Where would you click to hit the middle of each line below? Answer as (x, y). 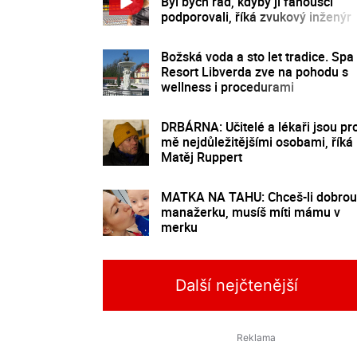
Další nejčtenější (237, 285)
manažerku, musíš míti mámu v (251, 212)
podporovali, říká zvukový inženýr (256, 16)
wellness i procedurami (228, 86)
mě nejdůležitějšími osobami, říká (257, 141)
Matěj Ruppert (202, 157)
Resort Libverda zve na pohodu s (255, 71)
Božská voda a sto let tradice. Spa (257, 56)
